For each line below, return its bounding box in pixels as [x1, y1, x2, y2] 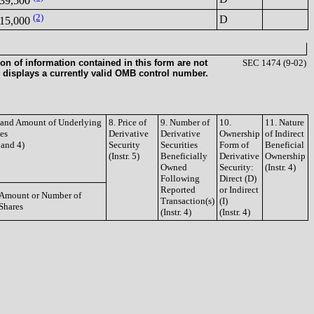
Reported [161, 184, 196, 195]
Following [161, 173, 200, 184]
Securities [161, 139, 198, 150]
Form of [219, 139, 249, 150]
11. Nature [265, 117, 304, 128]
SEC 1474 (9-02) [243, 57, 306, 68]
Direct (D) [219, 173, 257, 184]
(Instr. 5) [109, 151, 139, 161]
